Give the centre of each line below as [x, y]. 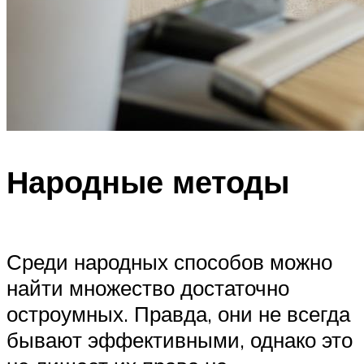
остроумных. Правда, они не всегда [178, 313]
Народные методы [148, 182]
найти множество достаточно [148, 287]
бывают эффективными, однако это [180, 339]
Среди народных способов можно [169, 261]
